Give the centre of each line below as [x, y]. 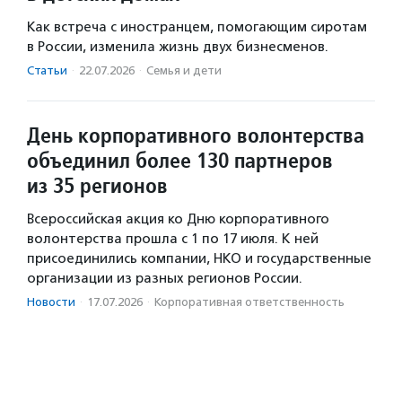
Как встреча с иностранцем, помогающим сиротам [197, 26]
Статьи [47, 70]
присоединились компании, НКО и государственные [199, 258]
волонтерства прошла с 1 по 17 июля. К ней [173, 238]
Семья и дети [184, 70]
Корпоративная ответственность [249, 301]
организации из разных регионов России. [165, 278]
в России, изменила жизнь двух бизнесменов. [178, 46]
